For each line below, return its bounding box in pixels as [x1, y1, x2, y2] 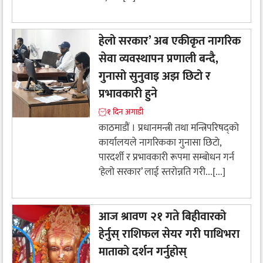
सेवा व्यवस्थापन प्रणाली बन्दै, [99, 49, 218, 69]
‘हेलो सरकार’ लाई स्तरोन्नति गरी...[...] [99, 164, 225, 181]
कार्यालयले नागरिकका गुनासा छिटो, [99, 134, 221, 151]
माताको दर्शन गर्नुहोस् [99, 241, 190, 262]
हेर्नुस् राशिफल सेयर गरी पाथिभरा [99, 224, 240, 244]
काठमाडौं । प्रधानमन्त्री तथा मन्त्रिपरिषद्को [99, 120, 239, 137]
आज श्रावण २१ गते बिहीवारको [99, 206, 226, 227]
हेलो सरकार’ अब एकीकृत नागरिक [99, 31, 241, 52]
